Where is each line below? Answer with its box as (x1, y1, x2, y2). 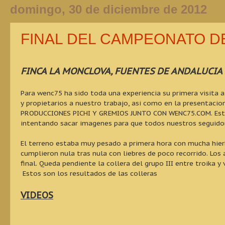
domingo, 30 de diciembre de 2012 (10, 3, 207, 17)
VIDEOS (21, 189, 53, 201)
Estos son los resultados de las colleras (21, 169, 157, 178)
